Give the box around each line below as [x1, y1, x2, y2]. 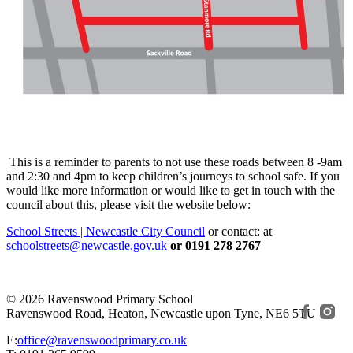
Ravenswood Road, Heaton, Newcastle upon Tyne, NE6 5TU [6, 307, 316, 320]
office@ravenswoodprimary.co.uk [17, 333, 187, 347]
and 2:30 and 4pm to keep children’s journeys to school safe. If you [6, 169, 340, 183]
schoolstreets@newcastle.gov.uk [6, 239, 167, 252]
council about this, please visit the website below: [6, 198, 251, 211]
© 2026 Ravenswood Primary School [6, 292, 193, 306]
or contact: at [205, 225, 272, 238]
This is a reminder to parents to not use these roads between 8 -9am [6, 155, 342, 169]
